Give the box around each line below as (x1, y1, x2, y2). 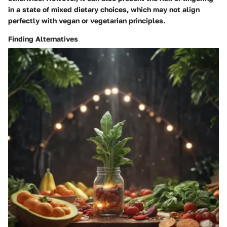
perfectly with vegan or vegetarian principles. (8, 16, 165, 25)
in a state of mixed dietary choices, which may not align (8, 5, 200, 14)
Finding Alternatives (8, 34, 78, 43)
